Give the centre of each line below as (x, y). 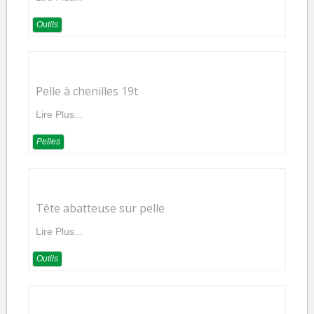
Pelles (48, 142)
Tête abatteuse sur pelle (100, 208)
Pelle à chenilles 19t (87, 91)
